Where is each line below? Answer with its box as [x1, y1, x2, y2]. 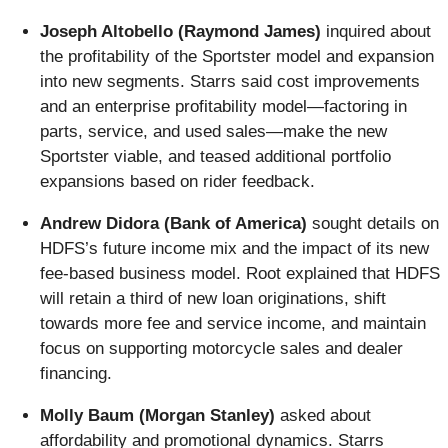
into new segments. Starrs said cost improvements [40, 72, 420, 92]
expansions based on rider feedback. [40, 172, 315, 192]
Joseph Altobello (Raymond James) [40, 22, 321, 42]
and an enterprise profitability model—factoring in [40, 97, 407, 117]
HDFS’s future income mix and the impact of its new [40, 239, 429, 259]
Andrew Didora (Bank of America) [40, 214, 307, 234]
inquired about [321, 22, 431, 42]
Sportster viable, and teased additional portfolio [40, 147, 391, 167]
